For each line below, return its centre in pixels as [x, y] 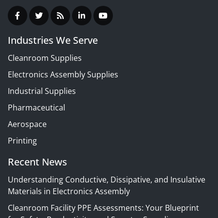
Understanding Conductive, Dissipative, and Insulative [107, 179]
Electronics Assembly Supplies [63, 74]
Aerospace [27, 124]
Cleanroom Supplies [45, 58]
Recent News [37, 162]
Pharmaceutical [36, 107]
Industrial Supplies [42, 91]
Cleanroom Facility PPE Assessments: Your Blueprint [103, 208]
